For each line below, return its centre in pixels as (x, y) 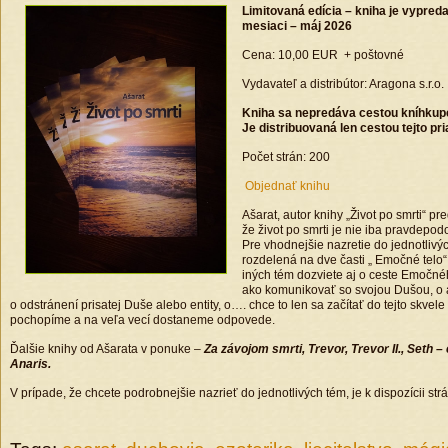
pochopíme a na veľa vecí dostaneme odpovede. (142, 320)
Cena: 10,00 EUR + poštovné (323, 55)
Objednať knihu (286, 186)
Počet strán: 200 (286, 157)
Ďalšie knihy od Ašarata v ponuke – (107, 349)
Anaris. (30, 364)
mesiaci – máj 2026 (297, 26)
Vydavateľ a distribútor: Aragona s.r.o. (343, 84)
